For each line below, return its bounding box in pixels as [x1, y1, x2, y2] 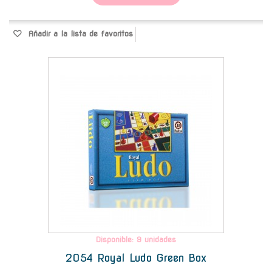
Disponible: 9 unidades [96, 234, 176, 244]
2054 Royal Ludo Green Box [66, 251, 206, 264]
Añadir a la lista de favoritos [25, 29, 133, 38]
